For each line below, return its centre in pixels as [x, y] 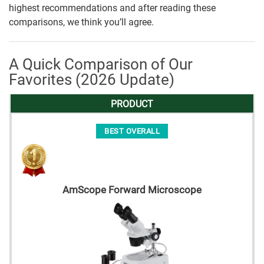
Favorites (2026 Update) [93, 80]
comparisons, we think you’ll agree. [81, 22]
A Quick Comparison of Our [101, 65]
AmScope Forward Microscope [132, 190]
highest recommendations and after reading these [112, 8]
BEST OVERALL [132, 131]
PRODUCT [132, 104]
